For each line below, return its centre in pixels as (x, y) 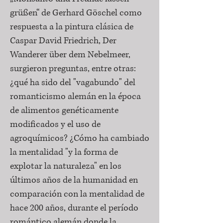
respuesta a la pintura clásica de (72, 27)
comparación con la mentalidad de (77, 194)
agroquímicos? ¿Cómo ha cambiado (80, 138)
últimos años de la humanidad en (74, 180)
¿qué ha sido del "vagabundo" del (73, 83)
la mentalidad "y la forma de (64, 152)
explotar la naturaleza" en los (66, 166)
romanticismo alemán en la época (75, 97)
